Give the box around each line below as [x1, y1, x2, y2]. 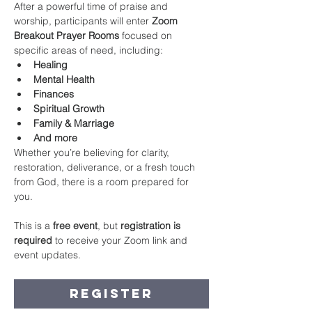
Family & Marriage [33, 117, 114, 130]
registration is [120, 219, 183, 232]
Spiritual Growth [33, 102, 104, 115]
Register [70, 286, 153, 302]
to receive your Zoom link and [52, 234, 190, 247]
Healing [33, 58, 68, 71]
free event [53, 219, 97, 232]
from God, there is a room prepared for [14, 175, 192, 188]
